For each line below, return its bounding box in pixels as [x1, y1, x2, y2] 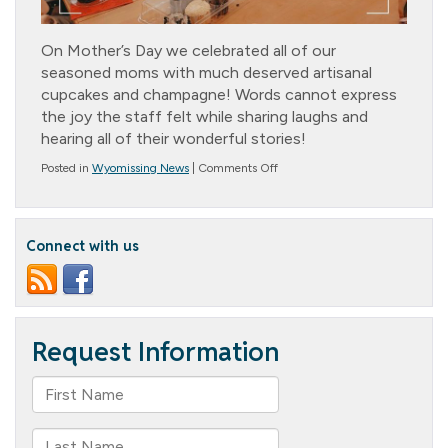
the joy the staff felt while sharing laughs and [41, 106, 368, 126]
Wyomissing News [92, 160, 189, 175]
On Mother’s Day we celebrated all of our [41, 40, 336, 60]
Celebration [277, 210, 338, 225]
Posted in [41, 160, 92, 175]
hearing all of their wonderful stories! [41, 128, 306, 148]
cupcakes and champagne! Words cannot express [41, 84, 397, 104]
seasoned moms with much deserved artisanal [41, 62, 372, 82]
